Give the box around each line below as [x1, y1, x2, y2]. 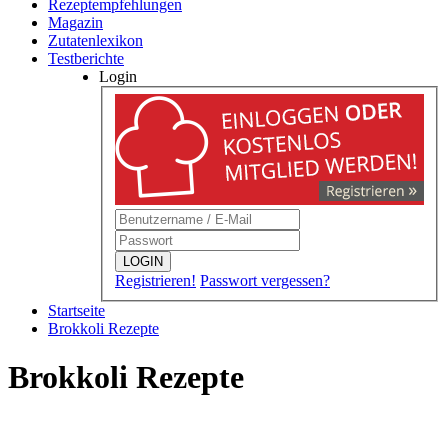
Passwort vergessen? [200, 271, 330, 289]
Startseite [48, 301, 105, 319]
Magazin [48, 14, 103, 31]
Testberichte [48, 50, 124, 67]
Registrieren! [115, 271, 196, 289]
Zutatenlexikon [48, 32, 143, 49]
